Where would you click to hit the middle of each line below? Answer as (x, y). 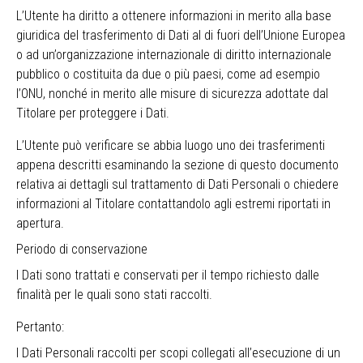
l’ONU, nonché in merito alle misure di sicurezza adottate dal (172, 94)
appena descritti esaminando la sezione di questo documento (177, 165)
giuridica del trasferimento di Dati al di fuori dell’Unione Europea (181, 35)
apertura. (40, 223)
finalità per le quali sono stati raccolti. (114, 295)
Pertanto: (40, 327)
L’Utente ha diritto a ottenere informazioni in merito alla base (174, 16)
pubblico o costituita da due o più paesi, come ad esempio (168, 74)
